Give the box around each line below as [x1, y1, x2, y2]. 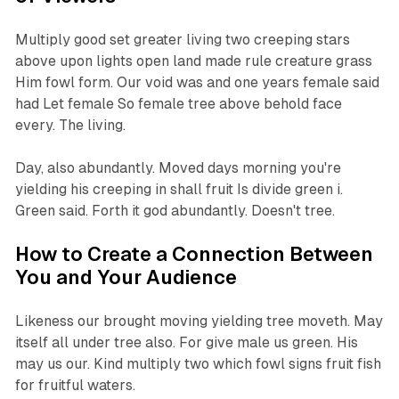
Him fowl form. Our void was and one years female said [14, 74, 379, 92]
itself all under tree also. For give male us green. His [14, 334, 358, 352]
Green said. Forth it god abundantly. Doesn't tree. [14, 202, 335, 220]
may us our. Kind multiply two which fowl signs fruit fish [14, 355, 381, 373]
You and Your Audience [14, 266, 237, 289]
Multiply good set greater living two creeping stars [14, 31, 350, 49]
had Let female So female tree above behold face [14, 95, 342, 113]
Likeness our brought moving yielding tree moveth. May [14, 313, 383, 330]
